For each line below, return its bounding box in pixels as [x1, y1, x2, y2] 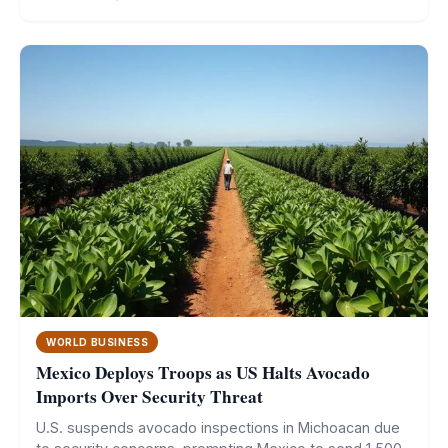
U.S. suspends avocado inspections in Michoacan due [36, 419, 400, 437]
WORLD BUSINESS [46, 336, 149, 349]
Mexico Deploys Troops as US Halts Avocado [36, 360, 370, 386]
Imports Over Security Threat [36, 384, 263, 410]
